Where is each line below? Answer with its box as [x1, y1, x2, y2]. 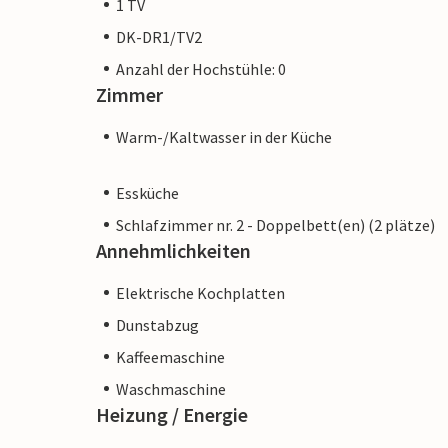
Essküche [116, 182, 179, 203]
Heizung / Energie [96, 401, 248, 427]
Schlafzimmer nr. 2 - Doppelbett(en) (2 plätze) [116, 214, 435, 235]
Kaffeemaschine [116, 346, 225, 367]
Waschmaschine [116, 378, 226, 399]
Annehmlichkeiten [96, 237, 251, 263]
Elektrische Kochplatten [116, 282, 285, 303]
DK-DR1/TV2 [116, 26, 202, 47]
